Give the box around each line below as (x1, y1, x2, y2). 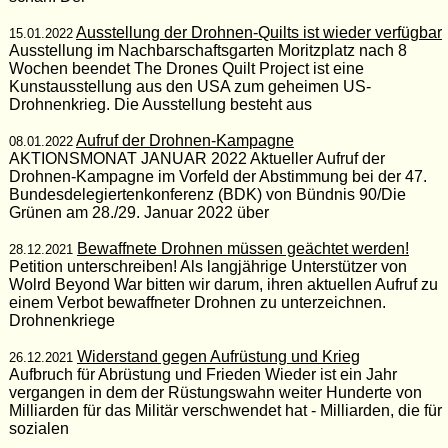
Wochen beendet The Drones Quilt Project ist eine (8, 59, 364, 77)
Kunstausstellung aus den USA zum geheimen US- (8, 77, 371, 95)
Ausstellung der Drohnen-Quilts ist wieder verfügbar (75, 23, 442, 41)
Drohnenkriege (8, 311, 115, 329)
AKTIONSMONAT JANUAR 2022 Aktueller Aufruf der (8, 149, 385, 167)
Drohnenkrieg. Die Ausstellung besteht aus (8, 95, 312, 113)
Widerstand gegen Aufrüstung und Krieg (76, 347, 360, 365)
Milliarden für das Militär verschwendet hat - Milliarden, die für (8, 401, 442, 419)
